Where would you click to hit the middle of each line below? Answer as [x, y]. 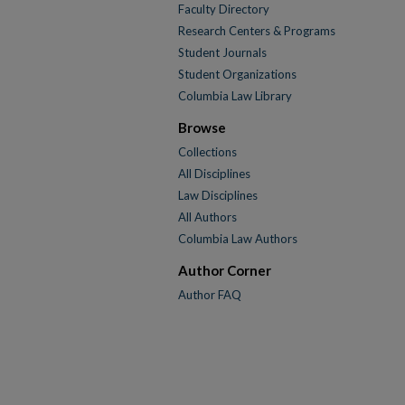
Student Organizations [237, 74]
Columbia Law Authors [238, 239]
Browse [202, 127]
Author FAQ [210, 295]
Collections [207, 152]
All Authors [207, 217]
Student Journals [222, 52]
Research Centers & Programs [257, 31]
